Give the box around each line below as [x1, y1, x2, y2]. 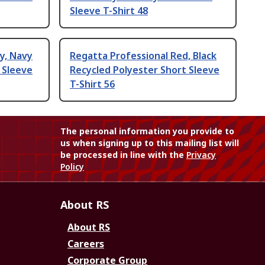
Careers [67, 237, 104, 251]
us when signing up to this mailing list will [60, 137, 239, 149]
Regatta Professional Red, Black [70, 49, 216, 63]
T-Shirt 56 [70, 77, 115, 91]
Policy [60, 161, 84, 173]
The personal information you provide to [60, 125, 234, 137]
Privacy [186, 149, 216, 161]
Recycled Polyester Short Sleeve [70, 63, 219, 77]
